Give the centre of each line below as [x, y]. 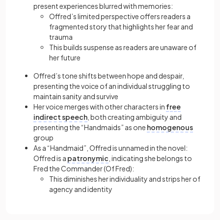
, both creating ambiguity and [135, 117]
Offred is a [50, 158]
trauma [61, 37]
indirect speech [60, 117]
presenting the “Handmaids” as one [90, 127]
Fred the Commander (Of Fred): [84, 168]
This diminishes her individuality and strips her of [125, 179]
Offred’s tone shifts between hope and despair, [109, 76]
